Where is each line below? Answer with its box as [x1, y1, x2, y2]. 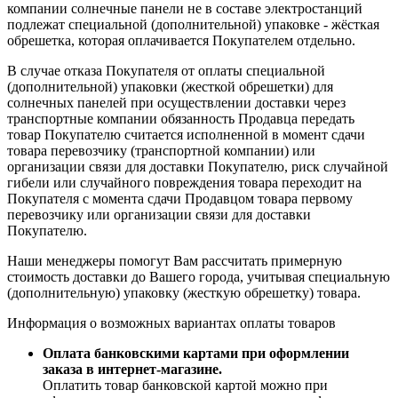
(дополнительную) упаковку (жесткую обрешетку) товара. [7, 285, 361, 301]
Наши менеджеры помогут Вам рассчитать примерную [7, 253, 342, 269]
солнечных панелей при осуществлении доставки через [7, 95, 346, 111]
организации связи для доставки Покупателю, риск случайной [7, 159, 388, 175]
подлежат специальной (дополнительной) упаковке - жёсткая [7, 17, 379, 33]
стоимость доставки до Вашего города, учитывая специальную [7, 269, 390, 285]
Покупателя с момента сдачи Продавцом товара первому [7, 191, 353, 207]
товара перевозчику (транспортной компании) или [7, 143, 315, 159]
